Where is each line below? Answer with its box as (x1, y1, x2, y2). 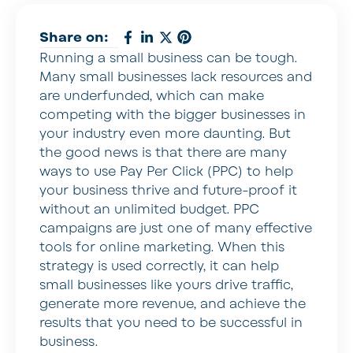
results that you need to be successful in (39, 314, 303, 332)
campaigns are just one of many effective (39, 219, 312, 237)
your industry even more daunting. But (39, 124, 291, 143)
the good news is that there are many (39, 143, 287, 162)
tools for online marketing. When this (39, 238, 284, 256)
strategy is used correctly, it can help (39, 257, 279, 275)
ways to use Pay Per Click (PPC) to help (39, 162, 293, 180)
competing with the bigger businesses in (39, 106, 306, 124)
